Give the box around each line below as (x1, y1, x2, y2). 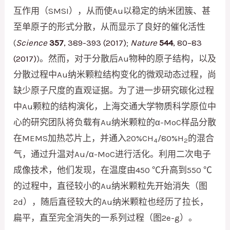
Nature (130, 37, 158, 48)
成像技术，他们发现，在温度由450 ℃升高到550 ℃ (13, 165, 213, 176)
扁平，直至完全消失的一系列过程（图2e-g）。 (13, 213, 198, 223)
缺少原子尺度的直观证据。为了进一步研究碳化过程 (13, 85, 215, 96)
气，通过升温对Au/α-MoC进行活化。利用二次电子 (13, 149, 212, 160)
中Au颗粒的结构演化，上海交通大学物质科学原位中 (13, 101, 217, 112)
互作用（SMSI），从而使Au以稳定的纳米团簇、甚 (13, 6, 211, 16)
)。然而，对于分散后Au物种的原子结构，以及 (36, 53, 217, 64)
